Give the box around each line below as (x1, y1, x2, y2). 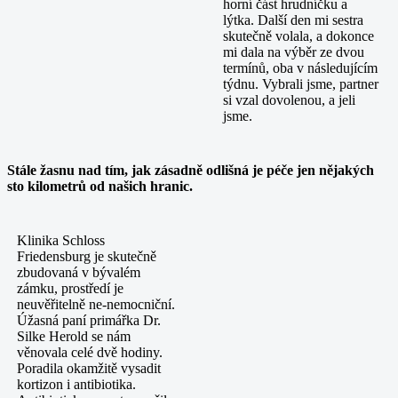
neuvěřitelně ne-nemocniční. (17, 296, 175, 312)
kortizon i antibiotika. (17, 376, 136, 392)
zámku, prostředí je (17, 280, 123, 296)
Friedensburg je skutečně (17, 248, 156, 264)
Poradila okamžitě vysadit (17, 360, 161, 376)
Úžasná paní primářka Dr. (17, 312, 161, 328)
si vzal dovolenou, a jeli (223, 92, 355, 107)
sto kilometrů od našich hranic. (7, 178, 200, 194)
